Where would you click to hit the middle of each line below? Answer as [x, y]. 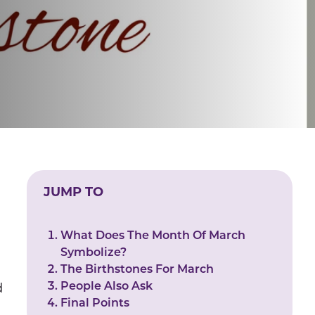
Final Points [95, 304]
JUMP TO [74, 193]
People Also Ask [107, 287]
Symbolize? [94, 253]
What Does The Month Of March [153, 236]
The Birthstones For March [137, 270]
